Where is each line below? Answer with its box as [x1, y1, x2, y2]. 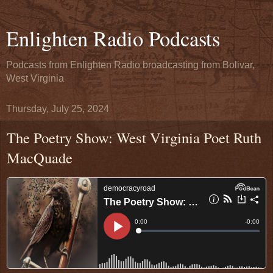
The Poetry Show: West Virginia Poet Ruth [7, 127, 261, 147]
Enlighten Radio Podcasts [6, 24, 220, 52]
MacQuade [7, 147, 73, 168]
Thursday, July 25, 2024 [6, 104, 109, 114]
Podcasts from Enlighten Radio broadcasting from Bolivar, [6, 60, 255, 70]
